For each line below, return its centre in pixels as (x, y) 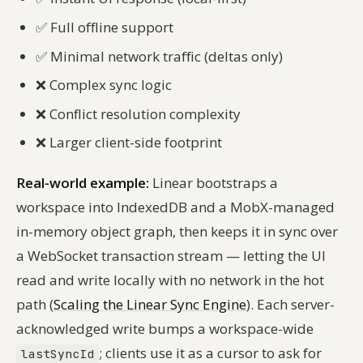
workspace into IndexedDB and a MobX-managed (175, 207)
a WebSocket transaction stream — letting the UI (171, 256)
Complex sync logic (109, 85)
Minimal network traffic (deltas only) (165, 56)
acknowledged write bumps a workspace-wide (165, 329)
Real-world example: (83, 183)
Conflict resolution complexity (143, 113)
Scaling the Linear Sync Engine (150, 305)
